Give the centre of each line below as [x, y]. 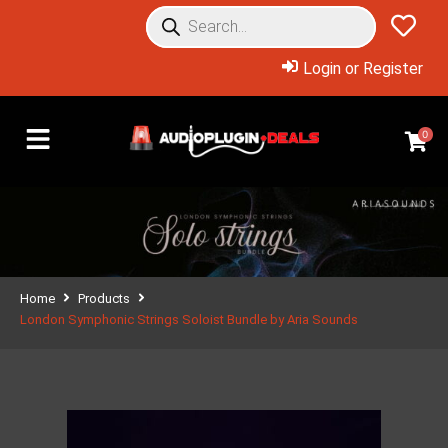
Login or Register [363, 68]
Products [104, 298]
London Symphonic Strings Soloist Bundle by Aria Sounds [189, 319]
